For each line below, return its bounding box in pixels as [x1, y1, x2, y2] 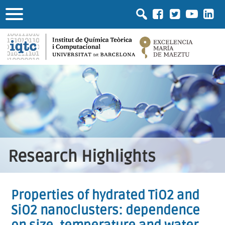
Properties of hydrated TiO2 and [11, 187, 200, 203]
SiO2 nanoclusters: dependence [11, 202, 200, 218]
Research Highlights [8, 147, 156, 167]
